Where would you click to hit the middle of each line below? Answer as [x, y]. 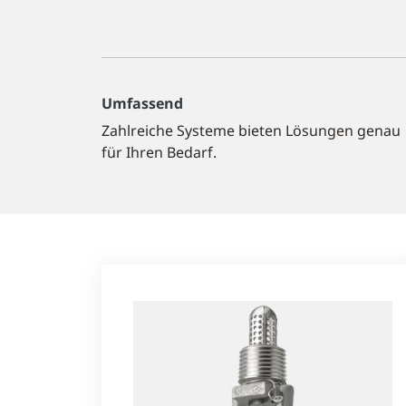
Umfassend [142, 103]
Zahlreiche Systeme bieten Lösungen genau [251, 130]
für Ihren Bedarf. [159, 152]
